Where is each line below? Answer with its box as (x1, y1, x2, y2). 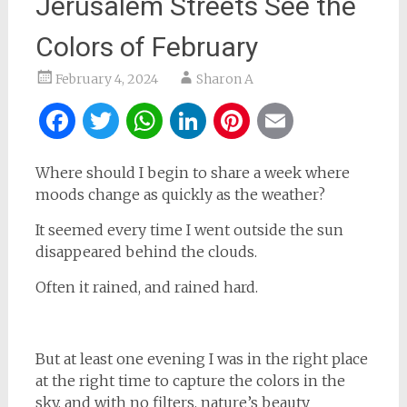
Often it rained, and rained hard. (35, 277, 258, 296)
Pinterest (253, 102, 377, 139)
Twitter (122, 102, 226, 139)
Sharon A (195, 70, 253, 87)
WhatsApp (165, 102, 312, 139)
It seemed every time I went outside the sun (35, 220, 343, 239)
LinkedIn (209, 102, 335, 139)
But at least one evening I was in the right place (35, 349, 368, 368)
